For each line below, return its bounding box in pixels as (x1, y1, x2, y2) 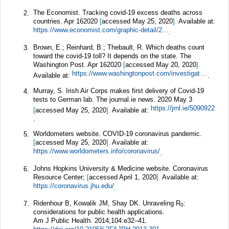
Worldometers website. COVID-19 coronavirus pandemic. (33, 130, 202, 138)
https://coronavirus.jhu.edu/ (33, 182, 114, 190)
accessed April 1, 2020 (89, 173, 156, 181)
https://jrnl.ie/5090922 (151, 104, 215, 112)
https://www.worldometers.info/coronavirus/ (33, 147, 160, 155)
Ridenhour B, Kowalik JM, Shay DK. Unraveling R (33, 199, 180, 207)
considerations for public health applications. (33, 208, 165, 216)
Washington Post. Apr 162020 (33, 60, 123, 68)
